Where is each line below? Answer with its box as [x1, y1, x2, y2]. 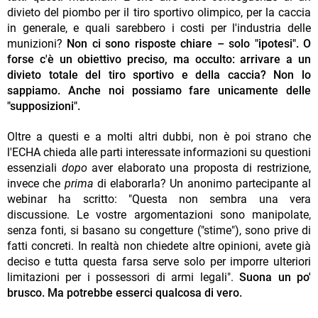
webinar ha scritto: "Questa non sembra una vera [7, 192, 311, 206]
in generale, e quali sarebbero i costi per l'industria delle [7, 21, 311, 35]
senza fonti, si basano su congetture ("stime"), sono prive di [7, 223, 311, 237]
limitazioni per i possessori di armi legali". [7, 270, 240, 284]
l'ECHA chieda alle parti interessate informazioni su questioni [7, 145, 311, 159]
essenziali [7, 160, 62, 175]
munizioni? [7, 36, 62, 50]
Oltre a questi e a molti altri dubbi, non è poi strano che [7, 129, 311, 143]
